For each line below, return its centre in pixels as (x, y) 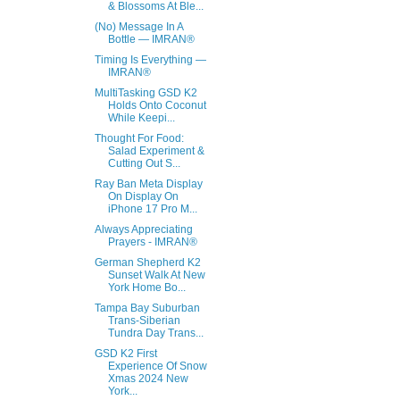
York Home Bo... (146, 287)
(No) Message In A (138, 27)
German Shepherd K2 (147, 262)
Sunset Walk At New (156, 275)
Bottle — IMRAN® (151, 39)
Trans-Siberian (144, 321)
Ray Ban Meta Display (148, 184)
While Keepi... (141, 118)
